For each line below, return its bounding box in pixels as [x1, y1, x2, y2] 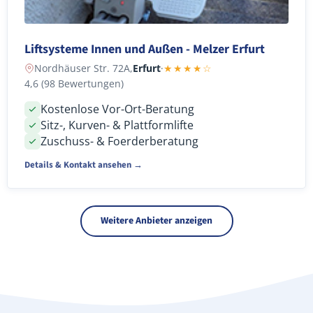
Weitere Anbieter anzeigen [101, 214, 212, 228]
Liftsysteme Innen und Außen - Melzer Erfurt [24, 40, 265, 58]
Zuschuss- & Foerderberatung [41, 133, 198, 149]
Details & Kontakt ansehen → [24, 158, 143, 171]
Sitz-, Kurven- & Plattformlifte [41, 117, 194, 133]
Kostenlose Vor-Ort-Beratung [41, 101, 194, 117]
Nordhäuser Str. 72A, [34, 61, 133, 75]
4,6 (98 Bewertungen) [24, 76, 124, 90]
